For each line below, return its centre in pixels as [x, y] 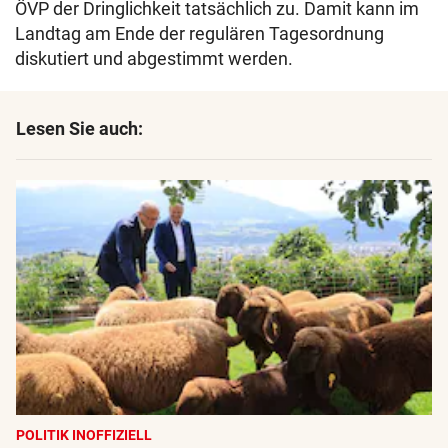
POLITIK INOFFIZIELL [84, 434]
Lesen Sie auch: [79, 129]
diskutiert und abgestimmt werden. [154, 59]
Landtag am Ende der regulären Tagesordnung [199, 34]
